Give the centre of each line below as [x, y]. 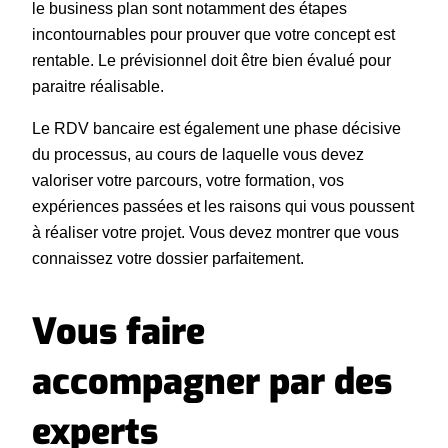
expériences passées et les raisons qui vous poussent [223, 206]
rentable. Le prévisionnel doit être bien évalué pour [211, 59]
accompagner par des [212, 382]
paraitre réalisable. [98, 85]
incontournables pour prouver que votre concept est [213, 33]
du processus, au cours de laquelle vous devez [198, 154]
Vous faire [118, 332]
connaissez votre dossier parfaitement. [168, 258]
